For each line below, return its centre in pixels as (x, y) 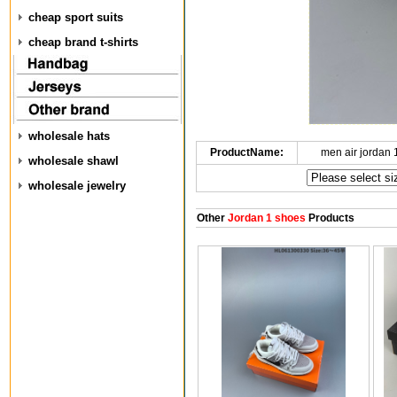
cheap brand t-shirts (83, 42)
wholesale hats (69, 136)
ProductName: (246, 152)
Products (330, 218)
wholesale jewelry (77, 186)
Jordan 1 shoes (265, 218)
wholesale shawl (74, 161)
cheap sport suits (76, 17)
